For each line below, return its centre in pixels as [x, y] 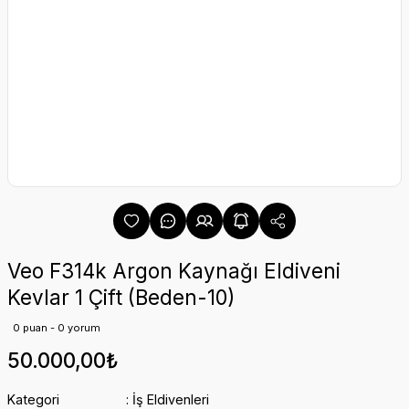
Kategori [33, 399]
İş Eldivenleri [170, 399]
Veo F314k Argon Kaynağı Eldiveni [174, 271]
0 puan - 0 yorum [57, 328]
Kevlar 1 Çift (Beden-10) [121, 297]
